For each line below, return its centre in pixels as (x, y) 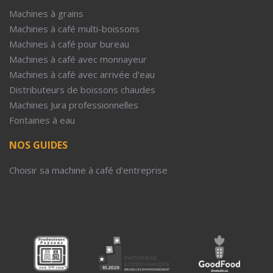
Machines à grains (46, 13)
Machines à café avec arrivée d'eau (82, 74)
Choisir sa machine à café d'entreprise (88, 170)
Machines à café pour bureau (69, 44)
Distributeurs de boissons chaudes (82, 89)
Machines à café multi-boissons (74, 28)
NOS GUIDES (38, 145)
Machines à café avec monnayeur (78, 59)
